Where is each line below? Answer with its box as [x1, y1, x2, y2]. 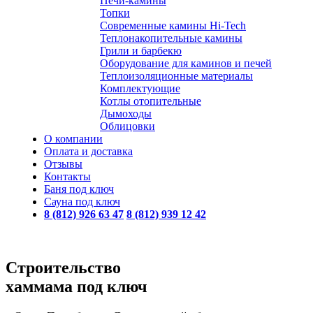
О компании [44, 133, 103, 145]
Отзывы [44, 158, 82, 170]
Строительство [6, 258, 121, 277]
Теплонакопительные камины [100, 32, 242, 44]
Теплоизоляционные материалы [100, 70, 253, 82]
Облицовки [100, 120, 155, 132]
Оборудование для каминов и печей [100, 57, 272, 69]
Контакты [44, 170, 91, 182]
